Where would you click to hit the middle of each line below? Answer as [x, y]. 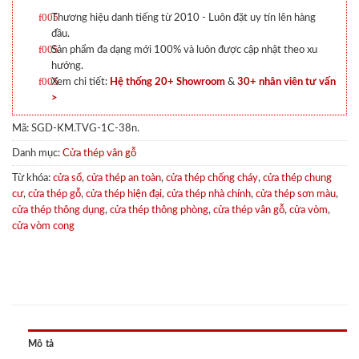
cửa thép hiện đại [124, 194]
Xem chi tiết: [81, 82]
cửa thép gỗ [54, 194]
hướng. [68, 66]
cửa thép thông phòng [159, 210]
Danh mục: [37, 153]
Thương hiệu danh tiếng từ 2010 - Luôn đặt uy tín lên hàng [184, 18]
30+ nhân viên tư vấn [287, 82]
